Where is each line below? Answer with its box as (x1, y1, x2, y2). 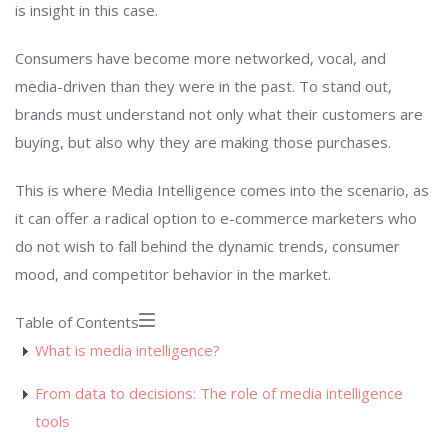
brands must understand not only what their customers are (15, 103, 423, 124)
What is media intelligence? (35, 339, 220, 360)
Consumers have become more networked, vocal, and (15, 47, 386, 68)
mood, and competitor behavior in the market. (15, 263, 331, 284)
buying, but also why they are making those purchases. (15, 131, 391, 152)
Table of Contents (15, 311, 139, 332)
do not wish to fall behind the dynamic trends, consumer (15, 235, 400, 256)
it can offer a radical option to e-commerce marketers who (15, 207, 417, 228)
